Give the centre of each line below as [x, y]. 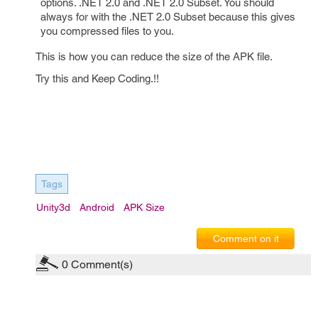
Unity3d [53, 207]
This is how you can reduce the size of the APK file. [154, 56]
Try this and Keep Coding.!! [97, 78]
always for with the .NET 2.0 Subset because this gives [168, 17]
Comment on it [246, 238]
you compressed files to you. [107, 31]
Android [97, 207]
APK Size [144, 207]
